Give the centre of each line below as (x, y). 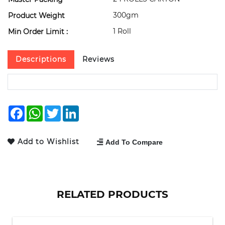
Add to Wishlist (50, 142)
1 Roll (122, 31)
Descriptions (41, 59)
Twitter (75, 109)
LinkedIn (96, 109)
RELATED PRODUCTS (113, 194)
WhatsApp (63, 109)
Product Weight (36, 15)
